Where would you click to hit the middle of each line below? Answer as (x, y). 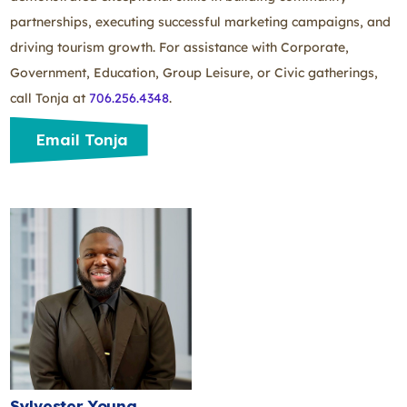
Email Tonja (82, 140)
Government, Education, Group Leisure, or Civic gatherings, (194, 72)
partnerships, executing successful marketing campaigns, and (200, 21)
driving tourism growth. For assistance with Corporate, (179, 47)
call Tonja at (50, 98)
